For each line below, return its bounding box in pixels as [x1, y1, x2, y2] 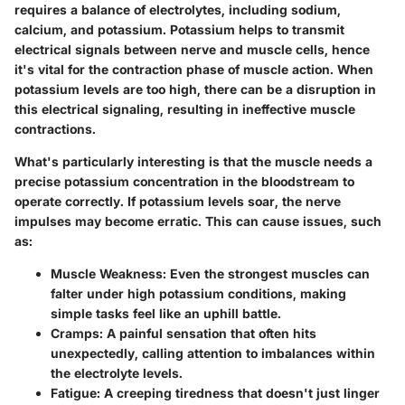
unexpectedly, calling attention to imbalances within [51, 345, 375, 362]
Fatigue [51, 385, 97, 401]
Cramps [51, 325, 99, 342]
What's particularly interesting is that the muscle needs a [14, 154, 372, 170]
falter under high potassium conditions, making [51, 286, 346, 302]
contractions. [14, 121, 96, 137]
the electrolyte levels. [51, 365, 183, 381]
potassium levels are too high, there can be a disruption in [14, 81, 376, 98]
